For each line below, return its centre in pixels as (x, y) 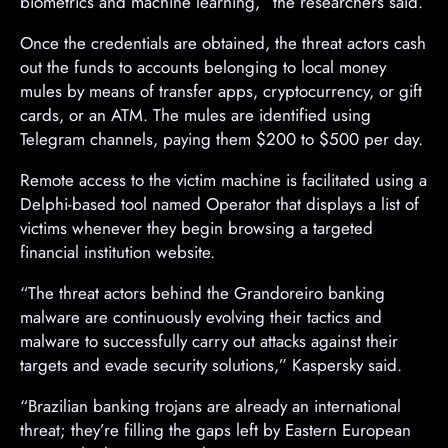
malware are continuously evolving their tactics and (201, 316)
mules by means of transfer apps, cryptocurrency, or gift (221, 90)
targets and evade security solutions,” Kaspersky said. (211, 364)
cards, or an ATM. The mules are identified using (195, 114)
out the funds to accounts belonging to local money (203, 66)
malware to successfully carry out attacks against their (209, 340)
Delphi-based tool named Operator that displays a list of (219, 203)
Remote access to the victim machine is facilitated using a (223, 179)
